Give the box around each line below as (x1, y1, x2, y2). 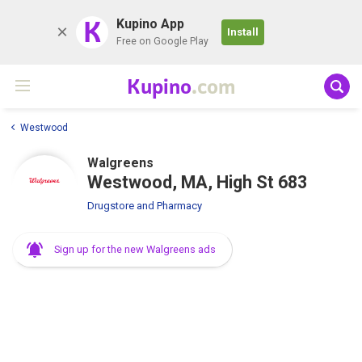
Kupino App (116, 16, 184, 32)
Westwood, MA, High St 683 (87, 171, 307, 192)
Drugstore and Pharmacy (87, 199, 202, 212)
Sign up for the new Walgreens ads (54, 242, 216, 255)
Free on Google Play (116, 36, 208, 47)
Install (227, 26, 259, 38)
